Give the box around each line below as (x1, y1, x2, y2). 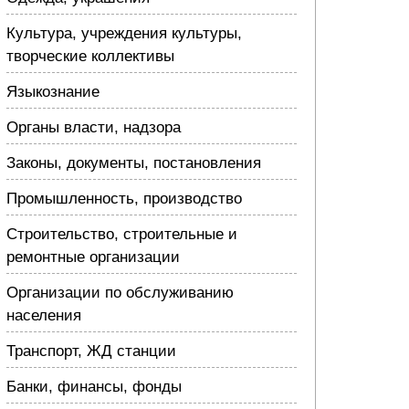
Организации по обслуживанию (6, 284, 234, 301)
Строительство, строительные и (6, 225, 237, 243)
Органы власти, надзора (6, 119, 181, 136)
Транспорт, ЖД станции (6, 342, 176, 360)
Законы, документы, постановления (6, 154, 261, 172)
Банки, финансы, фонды (6, 378, 182, 395)
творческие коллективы (6, 47, 174, 65)
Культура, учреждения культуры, (6, 25, 242, 42)
